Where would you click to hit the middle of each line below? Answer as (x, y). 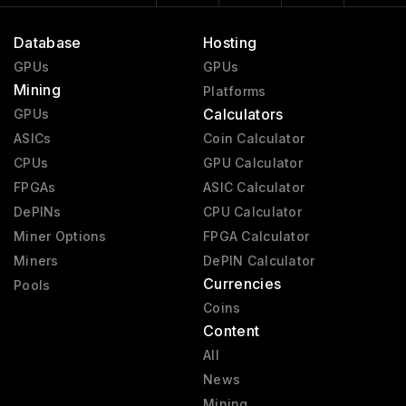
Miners (36, 261)
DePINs (38, 212)
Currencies (242, 284)
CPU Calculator (252, 212)
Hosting (230, 43)
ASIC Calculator (254, 187)
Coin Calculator (254, 138)
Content (231, 331)
